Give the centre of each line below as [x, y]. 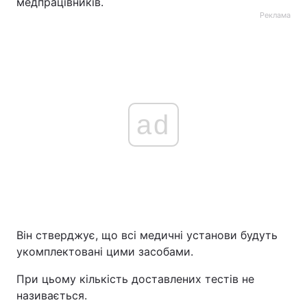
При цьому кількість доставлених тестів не [135, 279]
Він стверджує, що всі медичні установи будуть [147, 235]
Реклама [275, 15]
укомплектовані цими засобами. [105, 251]
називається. [52, 295]
